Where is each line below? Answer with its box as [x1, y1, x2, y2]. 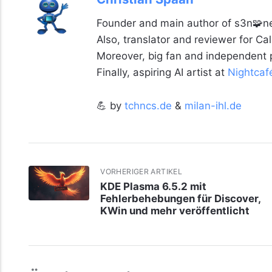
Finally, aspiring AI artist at [96, 66, 228, 79]
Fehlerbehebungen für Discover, [100, 192, 261, 205]
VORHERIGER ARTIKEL [100, 167, 183, 177]
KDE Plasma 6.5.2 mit [100, 180, 207, 192]
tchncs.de [124, 100, 172, 112]
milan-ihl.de [184, 100, 242, 112]
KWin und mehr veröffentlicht [100, 204, 250, 217]
